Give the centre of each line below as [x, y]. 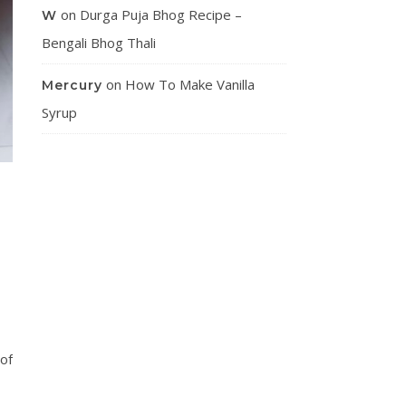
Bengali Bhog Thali [99, 43]
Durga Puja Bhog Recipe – [161, 14]
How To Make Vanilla [190, 84]
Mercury [72, 85]
